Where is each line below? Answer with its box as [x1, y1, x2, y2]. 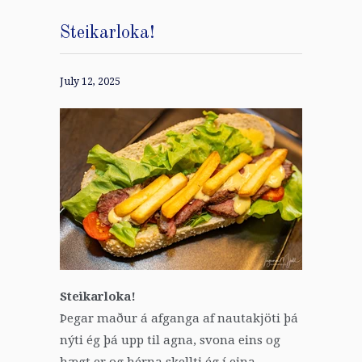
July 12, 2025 [60, 74, 120, 87]
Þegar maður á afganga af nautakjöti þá [60, 310, 298, 326]
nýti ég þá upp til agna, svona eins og [60, 332, 280, 347]
